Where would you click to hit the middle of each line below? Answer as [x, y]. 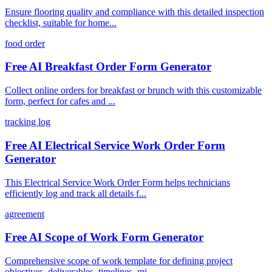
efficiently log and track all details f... [76, 193]
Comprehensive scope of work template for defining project [119, 261]
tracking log [28, 122]
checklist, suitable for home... [61, 22]
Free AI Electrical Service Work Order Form [115, 145]
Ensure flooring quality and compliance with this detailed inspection [134, 12]
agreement [25, 214]
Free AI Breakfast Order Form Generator [108, 67]
